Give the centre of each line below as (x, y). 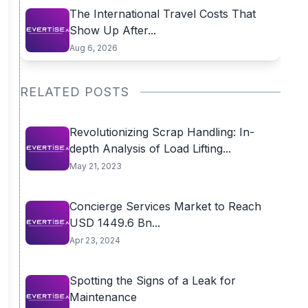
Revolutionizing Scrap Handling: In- (162, 132)
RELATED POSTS (74, 92)
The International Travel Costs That (162, 14)
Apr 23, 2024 (95, 240)
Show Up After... (112, 30)
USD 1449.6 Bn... (114, 223)
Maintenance (103, 297)
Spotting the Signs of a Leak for (152, 280)
